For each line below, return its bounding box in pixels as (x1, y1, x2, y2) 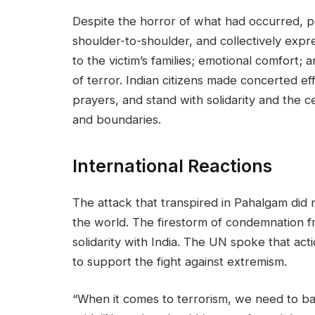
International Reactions (72, 155, 272, 176)
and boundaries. (72, 112, 161, 127)
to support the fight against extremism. (72, 254, 290, 269)
